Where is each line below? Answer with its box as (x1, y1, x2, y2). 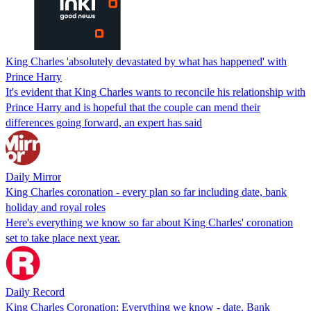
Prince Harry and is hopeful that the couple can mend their (6, 101, 260, 113)
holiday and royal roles (6, 201, 106, 213)
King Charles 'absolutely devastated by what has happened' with (6, 55, 287, 67)
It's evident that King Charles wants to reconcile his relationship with (6, 85, 305, 98)
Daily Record (6, 285, 65, 298)
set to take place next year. (6, 231, 120, 244)
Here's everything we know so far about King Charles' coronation (6, 216, 293, 228)
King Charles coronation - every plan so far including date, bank (6, 185, 287, 198)
